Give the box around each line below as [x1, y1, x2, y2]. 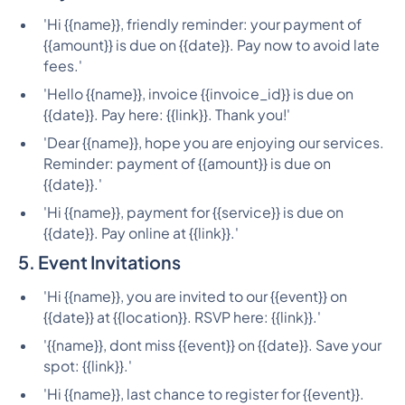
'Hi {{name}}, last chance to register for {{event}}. [42, 384, 364, 403]
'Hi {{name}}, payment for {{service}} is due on [42, 202, 344, 221]
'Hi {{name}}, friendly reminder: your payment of [42, 15, 362, 34]
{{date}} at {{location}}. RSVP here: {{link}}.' [42, 307, 321, 326]
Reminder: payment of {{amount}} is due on [42, 155, 331, 174]
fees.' [42, 57, 82, 76]
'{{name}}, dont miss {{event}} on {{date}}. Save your [42, 335, 381, 354]
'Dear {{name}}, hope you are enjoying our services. [42, 134, 384, 153]
